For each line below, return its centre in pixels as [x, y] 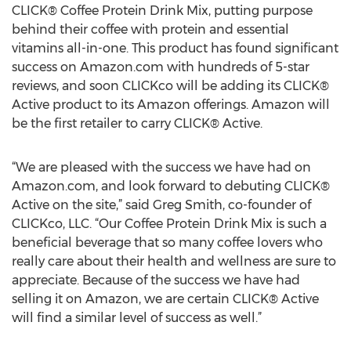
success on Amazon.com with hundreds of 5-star [161, 67]
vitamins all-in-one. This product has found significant [175, 48]
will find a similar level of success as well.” [137, 318]
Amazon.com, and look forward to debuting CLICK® [171, 186]
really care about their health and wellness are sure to [174, 261]
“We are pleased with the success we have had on [161, 167]
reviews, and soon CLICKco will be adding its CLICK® [170, 86]
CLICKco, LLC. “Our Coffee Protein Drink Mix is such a [169, 224]
